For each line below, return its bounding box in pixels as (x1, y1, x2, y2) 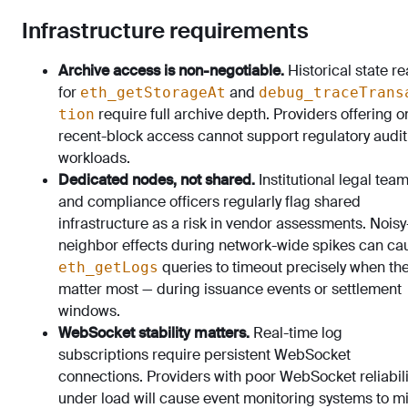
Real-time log (250, 323, 342, 342)
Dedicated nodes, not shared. (58, 170, 255, 189)
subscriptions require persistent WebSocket (58, 345, 351, 364)
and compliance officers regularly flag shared (58, 192, 361, 211)
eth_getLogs (58, 259, 158, 276)
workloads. (58, 148, 130, 168)
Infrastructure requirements (22, 16, 309, 45)
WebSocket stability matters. (58, 323, 250, 342)
